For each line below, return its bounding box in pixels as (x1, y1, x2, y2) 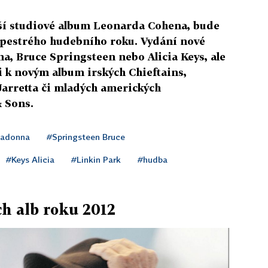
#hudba (138, 154, 167, 165)
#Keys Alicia (6, 154, 54, 165)
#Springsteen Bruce (47, 132, 125, 142)
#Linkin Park (71, 154, 121, 165)
